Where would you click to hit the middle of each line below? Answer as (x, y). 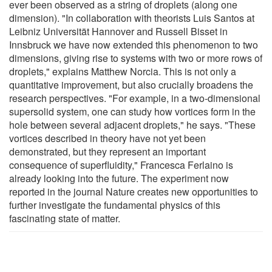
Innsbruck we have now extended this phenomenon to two (134, 44)
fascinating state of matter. (65, 218)
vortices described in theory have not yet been (107, 138)
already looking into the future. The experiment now (119, 178)
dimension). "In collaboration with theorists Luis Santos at (132, 18)
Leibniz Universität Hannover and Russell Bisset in (118, 31)
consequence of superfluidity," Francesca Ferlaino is (121, 165)
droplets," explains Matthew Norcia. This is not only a (123, 71)
